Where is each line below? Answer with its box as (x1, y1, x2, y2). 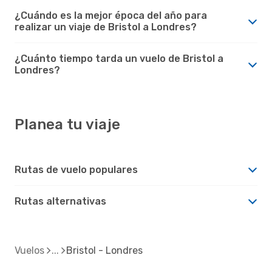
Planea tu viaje (15, 115, 120, 133)
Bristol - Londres (66, 244, 143, 256)
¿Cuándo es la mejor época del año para (15, 9, 207, 21)
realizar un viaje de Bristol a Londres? (15, 21, 197, 33)
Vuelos (15, 244, 44, 256)
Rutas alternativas (15, 195, 106, 207)
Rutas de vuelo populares (15, 163, 138, 175)
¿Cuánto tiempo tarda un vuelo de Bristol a (15, 52, 223, 64)
